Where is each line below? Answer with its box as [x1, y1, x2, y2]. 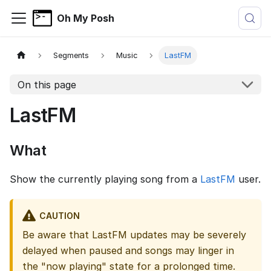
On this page [17, 78, 76, 91]
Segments [53, 51, 90, 60]
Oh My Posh [57, 12, 114, 24]
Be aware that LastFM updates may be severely [22, 229, 246, 241]
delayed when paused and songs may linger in [22, 244, 234, 257]
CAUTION [39, 210, 80, 221]
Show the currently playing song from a [10, 173, 200, 185]
